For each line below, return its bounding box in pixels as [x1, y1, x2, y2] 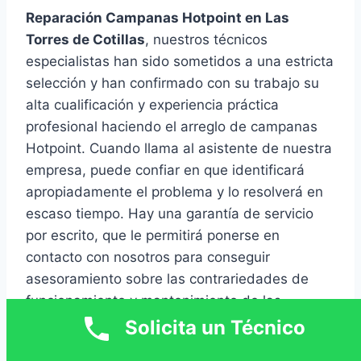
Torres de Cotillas [26, 31, 145, 48]
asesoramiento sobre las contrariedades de [26, 271, 309, 288]
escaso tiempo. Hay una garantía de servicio [26, 205, 313, 222]
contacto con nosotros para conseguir [26, 249, 270, 266]
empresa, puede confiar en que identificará [26, 162, 305, 179]
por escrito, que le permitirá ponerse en [26, 227, 280, 244]
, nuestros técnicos [145, 31, 268, 48]
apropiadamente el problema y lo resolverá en [26, 184, 323, 201]
